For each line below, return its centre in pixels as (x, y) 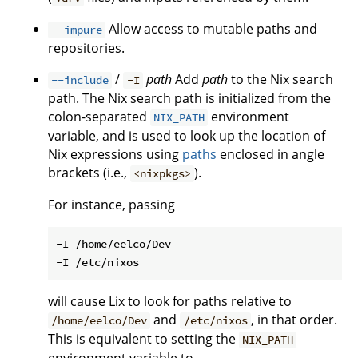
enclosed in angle (270, 155)
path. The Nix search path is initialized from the (189, 99)
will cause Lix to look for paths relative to (170, 302)
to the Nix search (280, 80)
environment (249, 117)
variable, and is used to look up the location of (187, 136)
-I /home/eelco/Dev (113, 244)
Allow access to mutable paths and (212, 29)
